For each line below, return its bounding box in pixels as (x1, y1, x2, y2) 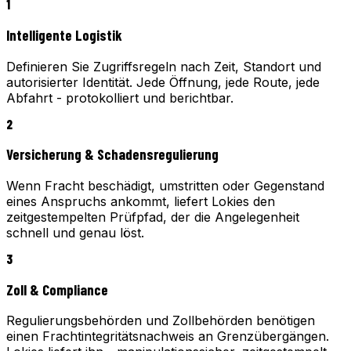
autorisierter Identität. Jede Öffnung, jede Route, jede (6, 74, 320, 90)
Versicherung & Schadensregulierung (6, 145, 219, 164)
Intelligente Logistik (6, 25, 122, 44)
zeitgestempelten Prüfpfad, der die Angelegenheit (6, 208, 299, 225)
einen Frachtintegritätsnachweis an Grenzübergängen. (6, 328, 329, 345)
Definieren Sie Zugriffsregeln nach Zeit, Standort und (6, 58, 321, 74)
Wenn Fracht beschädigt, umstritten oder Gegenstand (6, 177, 324, 194)
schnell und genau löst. (6, 224, 144, 241)
